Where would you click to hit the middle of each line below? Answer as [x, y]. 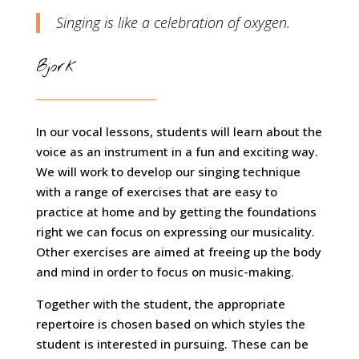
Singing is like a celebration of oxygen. [173, 22]
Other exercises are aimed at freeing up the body [178, 252]
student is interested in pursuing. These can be [172, 344]
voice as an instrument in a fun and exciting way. [177, 151]
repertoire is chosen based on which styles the [170, 324]
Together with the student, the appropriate [160, 304]
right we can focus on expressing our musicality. [175, 232]
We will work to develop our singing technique [168, 171]
